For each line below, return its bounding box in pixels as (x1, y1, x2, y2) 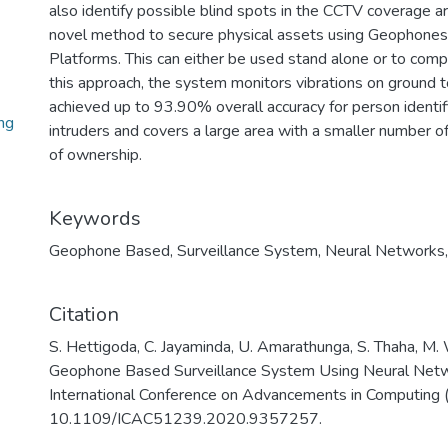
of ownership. (49, 144, 142, 166)
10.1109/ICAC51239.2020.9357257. (49, 408, 322, 430)
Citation (49, 301, 119, 328)
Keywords (49, 205, 141, 232)
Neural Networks (325, 240, 445, 262)
